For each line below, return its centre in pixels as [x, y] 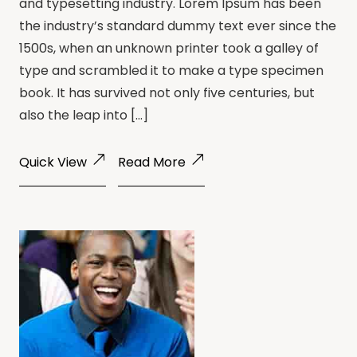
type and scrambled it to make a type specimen [171, 70]
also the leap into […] [84, 115]
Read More [152, 162]
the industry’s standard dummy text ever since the [178, 25]
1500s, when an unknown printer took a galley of [169, 48]
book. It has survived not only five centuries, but [167, 92]
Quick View [53, 162]
